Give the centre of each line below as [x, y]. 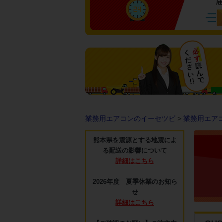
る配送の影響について [135, 151]
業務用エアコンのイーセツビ [130, 118]
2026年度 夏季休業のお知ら [135, 182]
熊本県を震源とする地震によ [135, 140]
